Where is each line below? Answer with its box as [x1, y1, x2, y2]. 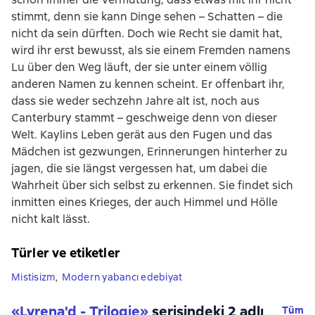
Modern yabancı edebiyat [61, 270, 183, 283]
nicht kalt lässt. [11, 211, 90, 226]
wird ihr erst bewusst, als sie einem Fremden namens [11, 42, 290, 58]
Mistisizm [11, 270, 56, 283]
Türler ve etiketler [11, 244, 120, 261]
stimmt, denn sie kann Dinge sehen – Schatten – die [11, 8, 283, 24]
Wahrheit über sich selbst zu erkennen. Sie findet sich [11, 177, 293, 193]
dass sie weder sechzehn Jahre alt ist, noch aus [11, 93, 259, 108]
